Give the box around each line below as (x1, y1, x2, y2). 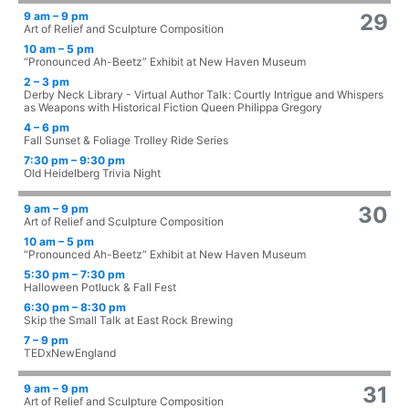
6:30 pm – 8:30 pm (24, 300, 126, 315)
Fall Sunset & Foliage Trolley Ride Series (24, 133, 228, 148)
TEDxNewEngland (24, 346, 116, 361)
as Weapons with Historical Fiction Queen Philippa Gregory (24, 100, 322, 115)
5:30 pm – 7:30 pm (24, 267, 125, 282)
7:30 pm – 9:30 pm (24, 153, 125, 168)
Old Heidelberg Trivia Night (24, 166, 161, 181)
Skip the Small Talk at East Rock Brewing (24, 313, 233, 328)
